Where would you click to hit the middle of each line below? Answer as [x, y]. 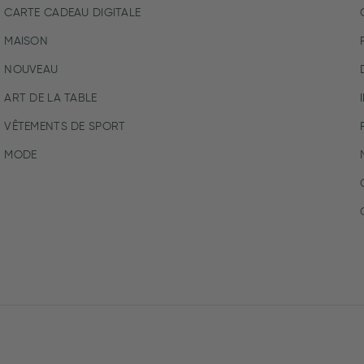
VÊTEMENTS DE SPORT [65, 126]
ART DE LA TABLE [51, 98]
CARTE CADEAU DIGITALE [73, 13]
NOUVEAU [31, 69]
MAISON [26, 41]
